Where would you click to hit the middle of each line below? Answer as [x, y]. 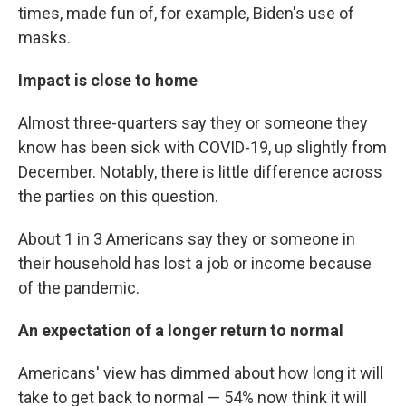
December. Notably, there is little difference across [200, 172]
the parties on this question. [118, 197]
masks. [44, 38]
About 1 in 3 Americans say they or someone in [187, 239]
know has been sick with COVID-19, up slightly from [203, 148]
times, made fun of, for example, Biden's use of [186, 14]
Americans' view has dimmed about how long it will [201, 373]
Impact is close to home [108, 81]
